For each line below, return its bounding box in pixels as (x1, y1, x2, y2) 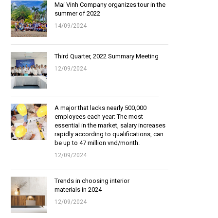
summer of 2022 (54, 10, 100, 17)
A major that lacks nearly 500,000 (54, 104, 146, 111)
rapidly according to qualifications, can (54, 130, 163, 138)
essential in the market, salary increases (54, 122, 165, 129)
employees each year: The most (54, 113, 143, 120)
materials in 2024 (54, 186, 102, 193)
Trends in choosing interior (54, 177, 129, 184)
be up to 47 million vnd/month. (54, 139, 140, 146)
